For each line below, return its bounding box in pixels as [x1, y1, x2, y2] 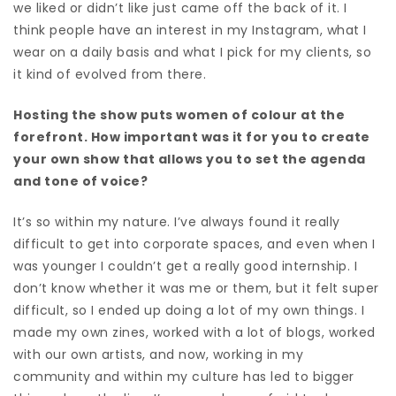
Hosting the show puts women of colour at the [13, 105, 345, 124]
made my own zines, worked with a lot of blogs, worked [13, 323, 376, 341]
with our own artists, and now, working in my [13, 345, 303, 363]
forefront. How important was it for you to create [13, 127, 370, 146]
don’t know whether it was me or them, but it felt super [13, 278, 379, 297]
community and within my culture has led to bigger [13, 367, 354, 385]
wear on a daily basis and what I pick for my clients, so [13, 42, 371, 61]
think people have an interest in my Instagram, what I [13, 20, 367, 39]
